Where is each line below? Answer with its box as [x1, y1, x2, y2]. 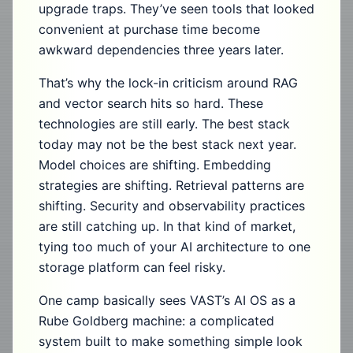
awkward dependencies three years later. [39, 42, 284, 58]
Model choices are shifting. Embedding [39, 157, 271, 173]
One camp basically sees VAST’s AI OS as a [39, 292, 295, 308]
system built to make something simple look [39, 333, 303, 349]
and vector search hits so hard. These [39, 95, 263, 111]
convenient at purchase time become [39, 21, 260, 37]
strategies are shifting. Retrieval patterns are [39, 177, 304, 193]
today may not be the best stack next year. [39, 136, 296, 152]
